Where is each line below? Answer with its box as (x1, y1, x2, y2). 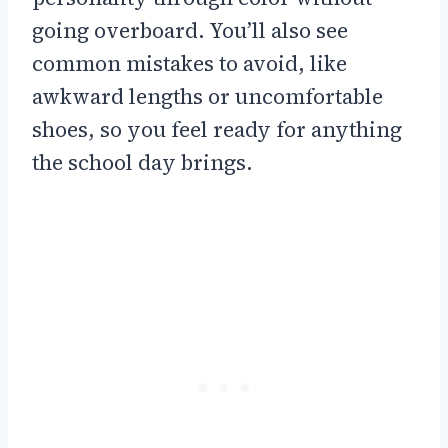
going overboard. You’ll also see (32, 16, 348, 46)
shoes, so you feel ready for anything (32, 115, 402, 145)
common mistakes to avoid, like (32, 49, 347, 79)
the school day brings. (32, 148, 253, 178)
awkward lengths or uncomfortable (32, 82, 383, 112)
